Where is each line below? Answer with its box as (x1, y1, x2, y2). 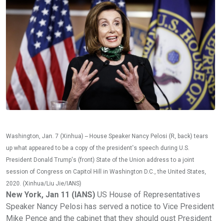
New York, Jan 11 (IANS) (6, 189, 95, 199)
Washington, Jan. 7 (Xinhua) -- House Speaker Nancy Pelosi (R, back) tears (6, 132, 208, 140)
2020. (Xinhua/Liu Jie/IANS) (6, 180, 81, 187)
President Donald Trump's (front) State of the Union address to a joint (6, 156, 194, 163)
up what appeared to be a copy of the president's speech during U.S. (6, 144, 189, 151)
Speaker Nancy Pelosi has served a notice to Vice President (6, 201, 214, 211)
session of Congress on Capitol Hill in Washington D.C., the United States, (6, 168, 206, 175)
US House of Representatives (95, 189, 200, 199)
